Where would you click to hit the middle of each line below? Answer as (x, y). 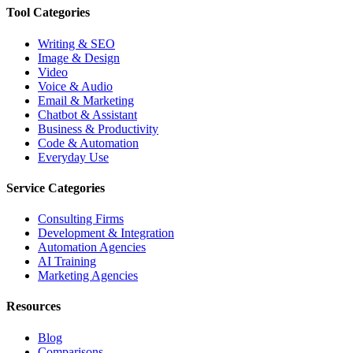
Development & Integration (106, 233)
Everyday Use (73, 157)
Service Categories (56, 188)
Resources (33, 307)
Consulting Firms (81, 219)
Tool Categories (48, 13)
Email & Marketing (86, 100)
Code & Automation (88, 143)
